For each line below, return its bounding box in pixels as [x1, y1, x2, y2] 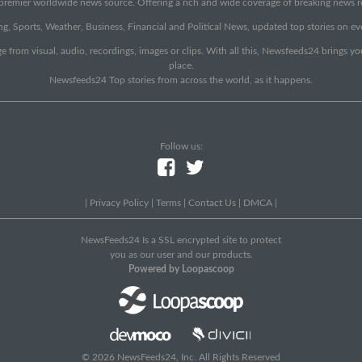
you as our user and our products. [109, 249, 253, 259]
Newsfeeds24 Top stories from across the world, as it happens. [49, 74, 313, 85]
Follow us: [159, 141, 203, 151]
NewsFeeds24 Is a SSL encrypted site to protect [81, 234, 281, 245]
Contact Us [188, 197, 236, 208]
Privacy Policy [90, 197, 149, 208]
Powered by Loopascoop [128, 263, 234, 274]
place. [168, 60, 194, 70]
